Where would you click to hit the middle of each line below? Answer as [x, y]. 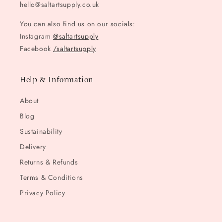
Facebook [37, 49]
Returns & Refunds [49, 162]
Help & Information [57, 80]
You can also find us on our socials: [78, 24]
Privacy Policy [43, 193]
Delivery [33, 147]
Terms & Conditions [52, 178]
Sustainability [41, 132]
